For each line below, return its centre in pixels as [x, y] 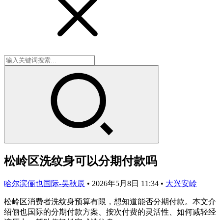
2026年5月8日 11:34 [126, 183]
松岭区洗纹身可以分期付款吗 [81, 161]
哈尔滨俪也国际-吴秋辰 [44, 183]
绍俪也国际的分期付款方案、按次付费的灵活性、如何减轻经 [110, 212]
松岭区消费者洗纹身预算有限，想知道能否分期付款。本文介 [110, 201]
